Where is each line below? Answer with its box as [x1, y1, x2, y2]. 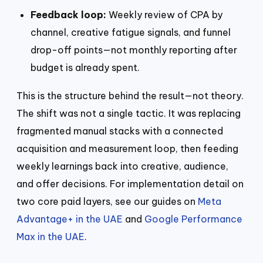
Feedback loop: [31, 8, 106, 21]
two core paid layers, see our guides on [16, 195, 198, 207]
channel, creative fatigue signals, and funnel [31, 26, 231, 38]
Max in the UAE [16, 230, 85, 242]
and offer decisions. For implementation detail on [16, 177, 244, 190]
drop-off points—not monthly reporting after [31, 43, 237, 56]
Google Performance [144, 213, 242, 225]
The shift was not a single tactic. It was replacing [16, 107, 241, 119]
